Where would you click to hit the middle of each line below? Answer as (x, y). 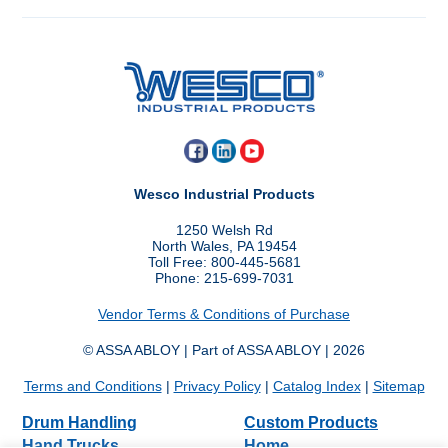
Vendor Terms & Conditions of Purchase (224, 314)
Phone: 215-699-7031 (224, 278)
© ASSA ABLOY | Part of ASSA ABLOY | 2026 (224, 350)
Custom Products (311, 423)
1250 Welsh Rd (224, 230)
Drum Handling (80, 423)
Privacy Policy (217, 386)
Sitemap (398, 386)
